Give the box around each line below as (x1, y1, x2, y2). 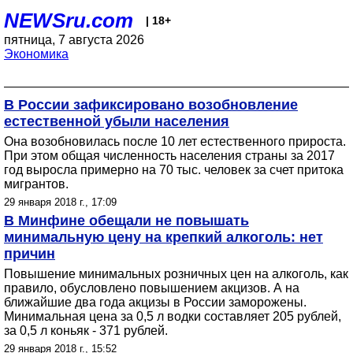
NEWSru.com (4, 9, 133, 32)
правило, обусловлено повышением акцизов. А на (4, 281, 299, 295)
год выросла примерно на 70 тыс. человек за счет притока (4, 163, 344, 176)
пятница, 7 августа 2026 (4, 33, 144, 46)
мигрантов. (4, 177, 69, 191)
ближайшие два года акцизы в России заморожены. (4, 295, 307, 309)
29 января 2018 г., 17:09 (4, 196, 117, 208)
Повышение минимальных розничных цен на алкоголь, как (4, 267, 348, 281)
